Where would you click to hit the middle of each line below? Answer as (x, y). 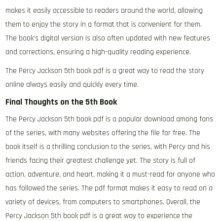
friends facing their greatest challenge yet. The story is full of (101, 161)
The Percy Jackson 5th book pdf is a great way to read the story (105, 71)
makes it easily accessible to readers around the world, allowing (104, 11)
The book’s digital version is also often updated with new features (108, 38)
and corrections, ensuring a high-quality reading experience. (98, 52)
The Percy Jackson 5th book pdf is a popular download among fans (110, 119)
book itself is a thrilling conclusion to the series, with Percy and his (108, 147)
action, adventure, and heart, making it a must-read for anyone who (110, 174)
